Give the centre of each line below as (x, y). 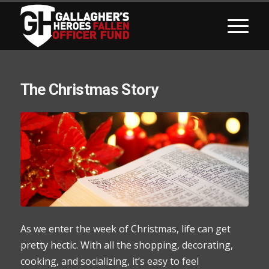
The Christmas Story (89, 89)
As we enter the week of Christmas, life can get (125, 229)
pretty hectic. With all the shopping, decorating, (126, 245)
